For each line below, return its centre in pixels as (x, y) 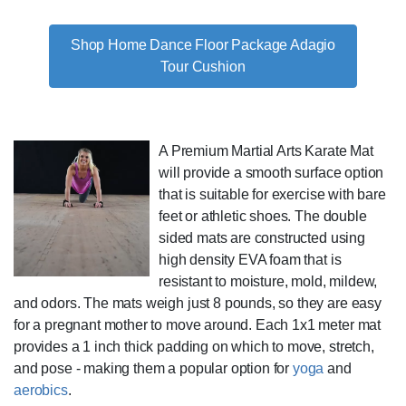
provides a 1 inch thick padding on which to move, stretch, (194, 346)
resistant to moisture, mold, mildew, (268, 281)
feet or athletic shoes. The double (263, 216)
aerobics (41, 390)
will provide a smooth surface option (271, 172)
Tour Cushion (203, 66)
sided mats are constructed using (262, 237)
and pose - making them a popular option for (153, 368)
